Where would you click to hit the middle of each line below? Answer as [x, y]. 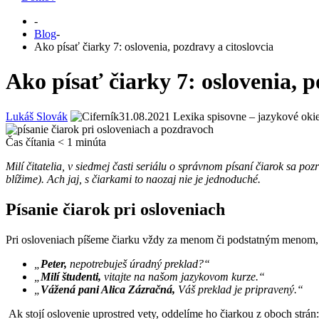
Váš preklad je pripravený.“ [241, 289]
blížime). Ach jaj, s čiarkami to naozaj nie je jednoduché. [136, 179]
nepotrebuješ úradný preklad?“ [138, 263]
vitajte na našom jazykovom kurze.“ [183, 276]
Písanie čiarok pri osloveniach [115, 209]
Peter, [54, 263]
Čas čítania [30, 142]
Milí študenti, [71, 276]
